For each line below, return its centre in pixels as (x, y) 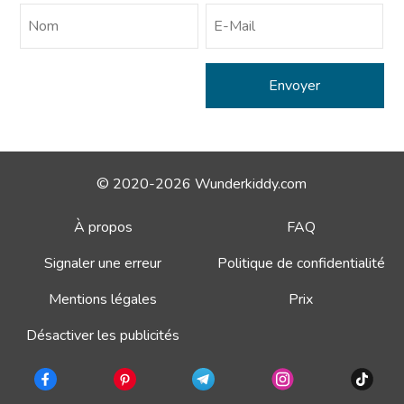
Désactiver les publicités (103, 335)
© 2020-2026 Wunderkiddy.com (202, 184)
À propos (103, 227)
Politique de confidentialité (301, 263)
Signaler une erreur (103, 263)
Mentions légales (103, 299)
